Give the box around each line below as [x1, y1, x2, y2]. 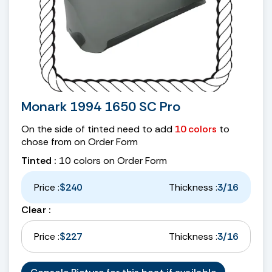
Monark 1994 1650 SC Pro [21, 97, 180, 115]
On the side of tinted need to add [21, 122, 175, 135]
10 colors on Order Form [56, 154, 167, 167]
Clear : [21, 203, 51, 216]
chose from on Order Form [21, 135, 138, 148]
